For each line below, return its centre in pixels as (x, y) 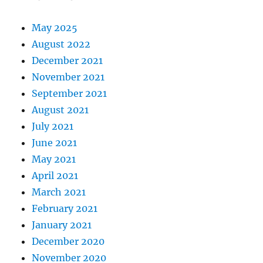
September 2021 (70, 94)
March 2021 (59, 192)
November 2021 (68, 77)
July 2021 (53, 127)
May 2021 (54, 159)
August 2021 (60, 110)
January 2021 (62, 225)
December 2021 (68, 61)
